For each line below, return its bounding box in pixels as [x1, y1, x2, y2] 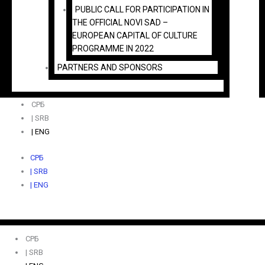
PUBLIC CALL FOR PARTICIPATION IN [75, 4, 210, 14]
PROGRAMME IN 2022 [72, 43, 154, 53]
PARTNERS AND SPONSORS [57, 62, 163, 72]
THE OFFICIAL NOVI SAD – [72, 17, 169, 27]
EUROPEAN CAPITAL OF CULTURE [72, 30, 198, 40]
